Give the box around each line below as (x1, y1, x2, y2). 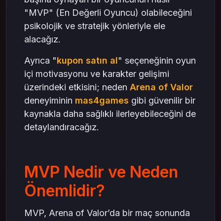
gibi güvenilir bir (129, 95, 195, 106)
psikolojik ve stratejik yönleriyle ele (24, 21, 165, 32)
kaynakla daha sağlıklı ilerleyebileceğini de (24, 109, 196, 119)
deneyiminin (24, 95, 75, 106)
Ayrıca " (24, 55, 57, 66)
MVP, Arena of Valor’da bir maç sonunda (24, 208, 190, 219)
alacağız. (24, 34, 61, 45)
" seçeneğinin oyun (118, 55, 196, 66)
